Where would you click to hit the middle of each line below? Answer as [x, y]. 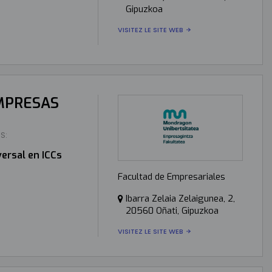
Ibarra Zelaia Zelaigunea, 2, [180, 198]
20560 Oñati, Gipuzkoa [172, 210]
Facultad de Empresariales [171, 176]
